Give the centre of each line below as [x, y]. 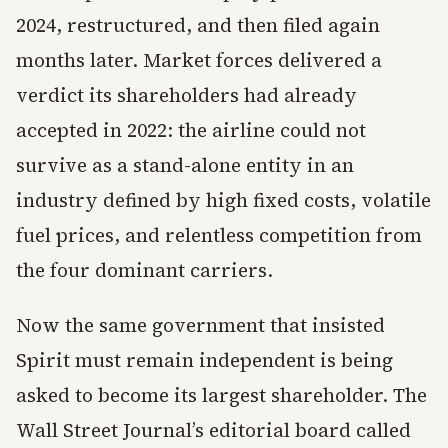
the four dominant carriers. [144, 270]
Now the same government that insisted [200, 325]
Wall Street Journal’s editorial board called [213, 430]
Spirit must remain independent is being [204, 360]
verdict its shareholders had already [186, 95]
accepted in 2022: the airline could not [191, 130]
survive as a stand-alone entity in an [185, 165]
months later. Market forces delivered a [199, 60]
